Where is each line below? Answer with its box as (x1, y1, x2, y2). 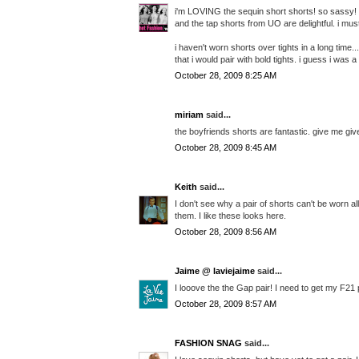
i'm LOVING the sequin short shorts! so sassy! (175, 6, 357, 16)
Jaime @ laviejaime (175, 266, 255, 276)
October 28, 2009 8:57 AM (175, 299, 276, 309)
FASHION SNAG (175, 338, 242, 349)
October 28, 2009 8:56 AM (175, 227, 276, 237)
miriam (175, 110, 204, 120)
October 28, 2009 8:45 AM (175, 143, 276, 153)
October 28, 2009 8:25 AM (175, 71, 276, 81)
